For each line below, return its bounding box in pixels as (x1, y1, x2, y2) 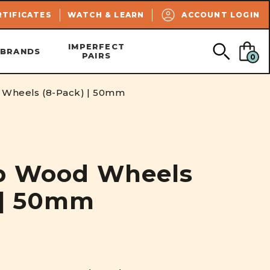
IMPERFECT (68, 42, 125, 51)
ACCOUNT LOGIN (181, 10, 260, 19)
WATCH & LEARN (67, 10, 145, 19)
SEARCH (185, 5, 222, 16)
